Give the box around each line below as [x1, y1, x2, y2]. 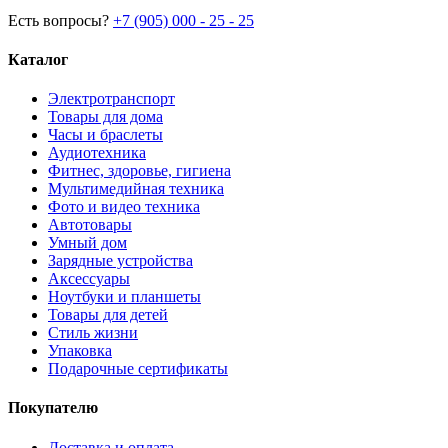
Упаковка [48, 342, 112, 360]
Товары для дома [48, 108, 163, 126]
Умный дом [48, 234, 127, 252]
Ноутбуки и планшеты [48, 288, 201, 306]
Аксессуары [48, 270, 130, 288]
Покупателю [8, 399, 98, 417]
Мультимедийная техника [48, 180, 224, 198]
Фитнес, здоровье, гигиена [48, 162, 231, 180]
